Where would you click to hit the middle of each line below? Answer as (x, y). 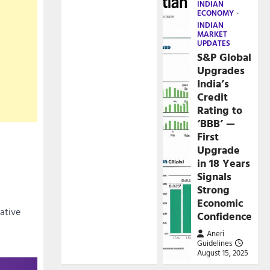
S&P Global (224, 57)
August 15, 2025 (223, 253)
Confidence (225, 216)
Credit (213, 97)
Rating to (220, 110)
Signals (215, 176)
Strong (214, 190)
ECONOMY (216, 13)
